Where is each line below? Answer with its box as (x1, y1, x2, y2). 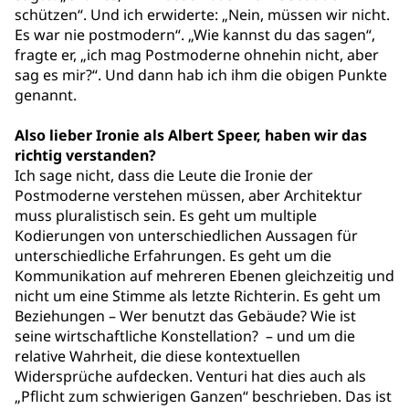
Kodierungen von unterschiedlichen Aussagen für (15, 225, 358, 246)
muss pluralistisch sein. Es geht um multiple (15, 205, 317, 225)
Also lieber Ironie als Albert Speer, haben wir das (15, 125, 367, 145)
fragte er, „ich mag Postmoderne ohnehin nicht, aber (15, 45, 379, 65)
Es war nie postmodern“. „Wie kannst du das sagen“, (15, 25, 375, 45)
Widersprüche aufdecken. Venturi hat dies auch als (15, 366, 366, 386)
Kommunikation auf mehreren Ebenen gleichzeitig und (15, 266, 394, 286)
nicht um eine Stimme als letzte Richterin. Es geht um (15, 286, 381, 306)
